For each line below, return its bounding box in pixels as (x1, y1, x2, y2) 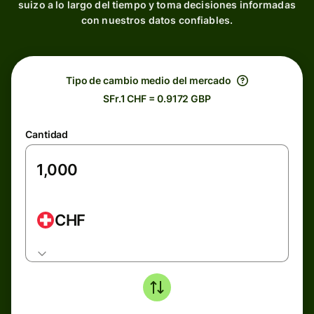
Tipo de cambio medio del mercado (65, 74, 232, 86)
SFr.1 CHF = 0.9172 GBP (102, 93, 212, 104)
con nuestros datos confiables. (81, 14, 233, 26)
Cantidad (25, 128, 69, 140)
